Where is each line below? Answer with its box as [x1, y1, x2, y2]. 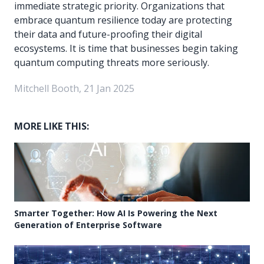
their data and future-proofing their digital [14, 27, 202, 41]
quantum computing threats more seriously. [14, 55, 209, 69]
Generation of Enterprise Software [14, 219, 162, 230]
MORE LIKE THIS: [14, 119, 89, 133]
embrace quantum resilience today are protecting [14, 13, 232, 27]
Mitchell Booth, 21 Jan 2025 [14, 81, 134, 95]
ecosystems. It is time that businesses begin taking [14, 41, 238, 55]
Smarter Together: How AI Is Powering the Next [14, 207, 217, 219]
